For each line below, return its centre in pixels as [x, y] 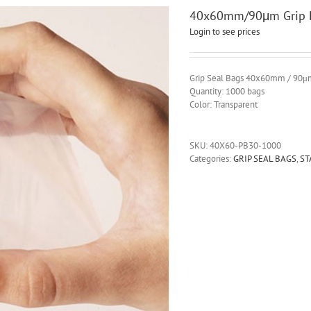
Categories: [211, 159]
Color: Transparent [223, 104]
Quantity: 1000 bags [227, 91]
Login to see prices [224, 32]
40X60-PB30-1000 [245, 145]
